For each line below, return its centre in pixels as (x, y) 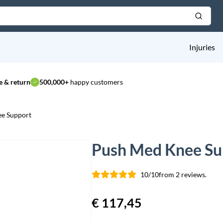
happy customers (96, 82)
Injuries (202, 47)
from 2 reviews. (183, 174)
